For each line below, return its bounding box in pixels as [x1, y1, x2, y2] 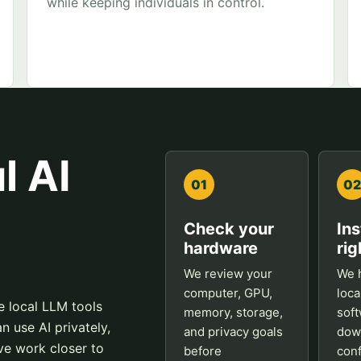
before [184, 343, 222, 359]
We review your [184, 266, 273, 281]
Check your [184, 219, 275, 239]
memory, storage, [184, 305, 284, 320]
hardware [184, 239, 259, 258]
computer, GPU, [184, 285, 273, 301]
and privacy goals [184, 324, 284, 339]
